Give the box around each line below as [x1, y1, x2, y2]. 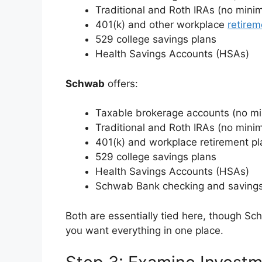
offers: [105, 77, 138, 89]
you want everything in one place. [65, 224, 223, 236]
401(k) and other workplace [95, 19, 227, 31]
